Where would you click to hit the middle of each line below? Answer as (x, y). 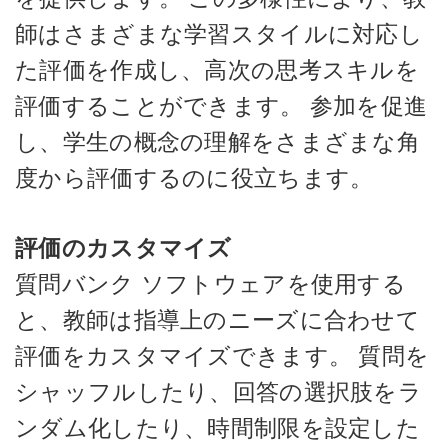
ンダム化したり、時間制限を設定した (218, 428)
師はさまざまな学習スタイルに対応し (219, 33)
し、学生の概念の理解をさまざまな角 (218, 141)
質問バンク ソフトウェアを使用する (211, 284)
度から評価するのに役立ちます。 (194, 177)
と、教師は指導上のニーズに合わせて (218, 320)
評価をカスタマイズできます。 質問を (222, 356)
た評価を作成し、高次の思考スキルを (217, 69)
